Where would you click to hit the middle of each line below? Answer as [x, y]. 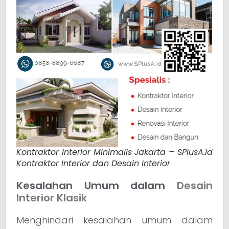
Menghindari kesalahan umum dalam [114, 220]
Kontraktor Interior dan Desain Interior [93, 163]
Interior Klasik [52, 198]
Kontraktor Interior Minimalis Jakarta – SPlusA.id [114, 152]
